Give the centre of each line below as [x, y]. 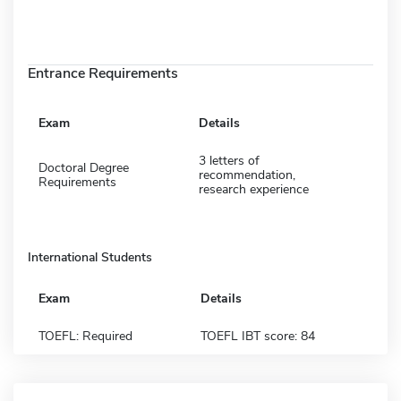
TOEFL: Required [85, 336]
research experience [254, 189]
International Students [90, 257]
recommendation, [247, 175]
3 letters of [229, 160]
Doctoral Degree [84, 167]
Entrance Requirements [103, 73]
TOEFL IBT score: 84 [258, 336]
